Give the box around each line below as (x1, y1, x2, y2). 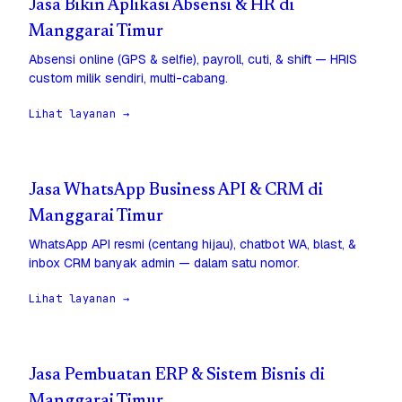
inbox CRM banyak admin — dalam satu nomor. (29, 255, 300, 272)
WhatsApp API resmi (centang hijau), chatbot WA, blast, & (29, 236, 356, 253)
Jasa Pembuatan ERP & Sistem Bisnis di (29, 367, 325, 385)
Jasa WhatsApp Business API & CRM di (29, 182, 323, 200)
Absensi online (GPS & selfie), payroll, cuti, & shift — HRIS (29, 51, 357, 68)
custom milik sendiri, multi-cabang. (29, 70, 228, 87)
